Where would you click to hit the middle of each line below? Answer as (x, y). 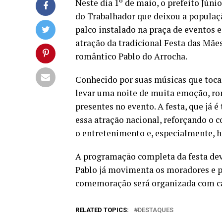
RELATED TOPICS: (102, 210)
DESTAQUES (156, 210)
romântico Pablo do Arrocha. (131, 56)
